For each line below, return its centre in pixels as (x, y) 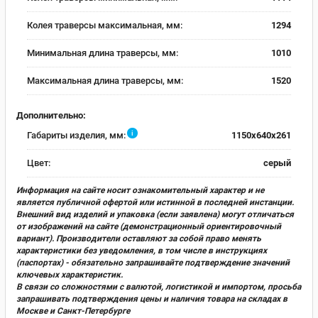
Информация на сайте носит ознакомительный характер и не (140, 190)
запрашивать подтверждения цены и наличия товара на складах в (152, 298)
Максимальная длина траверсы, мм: (105, 81)
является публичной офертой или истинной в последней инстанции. (155, 202)
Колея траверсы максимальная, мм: (105, 25)
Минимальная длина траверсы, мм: (103, 53)
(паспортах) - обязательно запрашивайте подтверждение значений (153, 262)
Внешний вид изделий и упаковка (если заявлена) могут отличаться (155, 214)
